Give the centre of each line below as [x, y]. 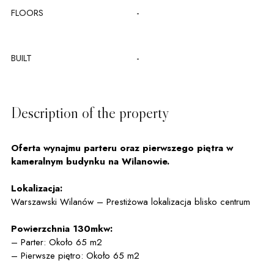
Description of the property [90, 113]
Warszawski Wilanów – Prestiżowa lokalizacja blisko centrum [131, 202]
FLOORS [27, 13]
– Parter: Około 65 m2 [57, 242]
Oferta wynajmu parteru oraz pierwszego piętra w [122, 148]
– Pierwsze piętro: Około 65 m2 [75, 256]
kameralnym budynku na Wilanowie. [90, 161]
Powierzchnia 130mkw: [62, 229]
